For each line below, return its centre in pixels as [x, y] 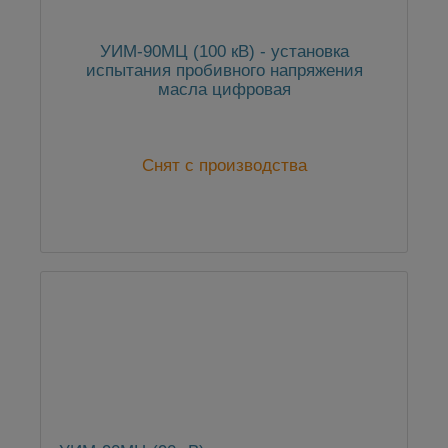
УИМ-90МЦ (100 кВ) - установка [224, 52]
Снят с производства [224, 166]
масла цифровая [224, 90]
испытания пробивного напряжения [224, 71]
